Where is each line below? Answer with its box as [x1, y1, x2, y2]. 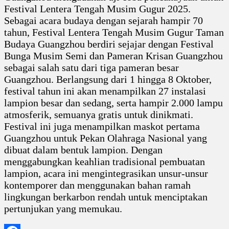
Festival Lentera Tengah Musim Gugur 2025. [4, 3, 191, 14]
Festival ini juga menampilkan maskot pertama [4, 120, 200, 132]
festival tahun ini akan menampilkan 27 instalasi [4, 85, 206, 97]
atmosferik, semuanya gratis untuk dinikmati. [4, 108, 193, 120]
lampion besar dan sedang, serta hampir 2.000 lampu [4, 97, 223, 108]
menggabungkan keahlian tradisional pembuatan [4, 155, 205, 167]
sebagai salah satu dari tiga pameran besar [4, 61, 179, 73]
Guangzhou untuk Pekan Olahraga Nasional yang [4, 132, 207, 144]
